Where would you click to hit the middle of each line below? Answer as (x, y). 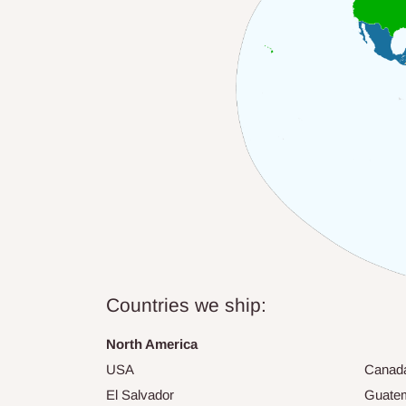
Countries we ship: (186, 305)
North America (152, 344)
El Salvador (140, 395)
